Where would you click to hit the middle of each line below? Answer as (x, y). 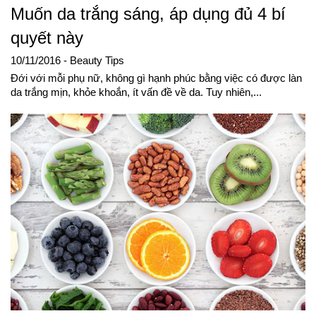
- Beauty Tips (94, 60)
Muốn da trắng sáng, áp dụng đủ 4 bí (148, 13)
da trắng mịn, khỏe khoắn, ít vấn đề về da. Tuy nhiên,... (136, 92)
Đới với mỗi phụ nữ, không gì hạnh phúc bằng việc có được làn (156, 78)
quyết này (47, 37)
